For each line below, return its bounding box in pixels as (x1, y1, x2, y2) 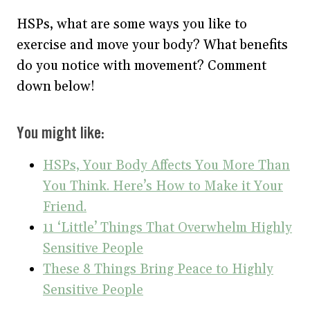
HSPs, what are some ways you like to (17, 16, 247, 33)
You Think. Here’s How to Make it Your (43, 178, 283, 194)
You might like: (17, 127, 104, 141)
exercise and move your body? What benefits (17, 37, 288, 53)
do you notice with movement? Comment (17, 57, 266, 74)
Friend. (43, 199, 86, 215)
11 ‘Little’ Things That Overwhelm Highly (43, 219, 292, 236)
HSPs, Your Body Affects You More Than (43, 157, 290, 174)
